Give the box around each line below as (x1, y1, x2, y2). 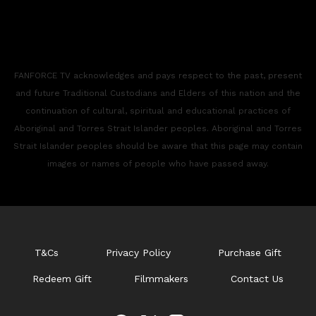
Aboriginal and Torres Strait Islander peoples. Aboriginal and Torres (14, 123, 302, 133)
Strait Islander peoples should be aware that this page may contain (13, 140, 303, 151)
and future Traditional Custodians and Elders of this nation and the (16, 87, 300, 98)
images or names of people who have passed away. (47, 158, 269, 169)
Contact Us (231, 272, 284, 284)
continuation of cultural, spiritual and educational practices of (25, 105, 291, 116)
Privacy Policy (105, 246, 171, 258)
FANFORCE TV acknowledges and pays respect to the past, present (14, 70, 302, 80)
